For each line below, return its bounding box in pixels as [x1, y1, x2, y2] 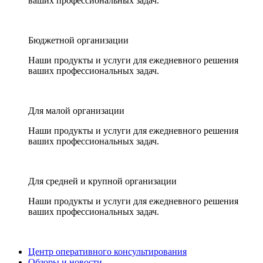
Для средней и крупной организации [28, 176, 177, 186]
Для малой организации [28, 106, 124, 116]
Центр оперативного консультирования [28, 247, 187, 257]
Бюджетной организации [28, 35, 129, 45]
